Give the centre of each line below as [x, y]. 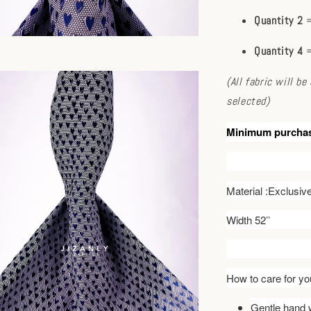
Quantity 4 [279, 51]
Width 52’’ [249, 220]
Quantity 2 [279, 20]
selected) [248, 101]
